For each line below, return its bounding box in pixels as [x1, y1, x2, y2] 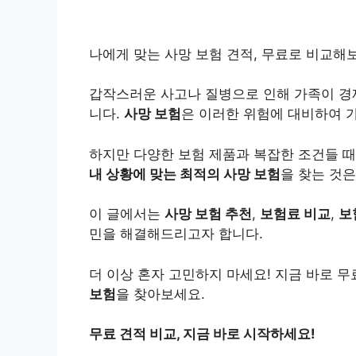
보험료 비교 [260, 206, 331, 222]
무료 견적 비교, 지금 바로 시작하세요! [89, 326, 315, 342]
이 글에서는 [89, 206, 164, 222]
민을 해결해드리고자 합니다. [89, 226, 263, 242]
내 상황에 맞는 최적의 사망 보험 [89, 165, 281, 182]
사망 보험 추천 [164, 206, 252, 222]
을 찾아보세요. [116, 285, 205, 302]
